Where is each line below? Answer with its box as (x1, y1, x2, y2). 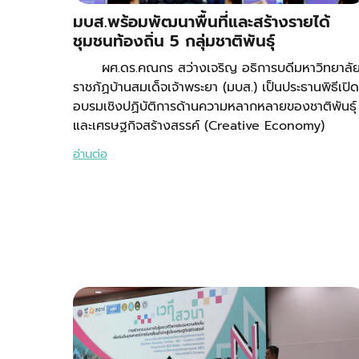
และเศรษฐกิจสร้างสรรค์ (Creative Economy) (72, 116, 325, 136)
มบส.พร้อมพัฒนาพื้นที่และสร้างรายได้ (72, 10, 330, 34)
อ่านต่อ (72, 145, 107, 163)
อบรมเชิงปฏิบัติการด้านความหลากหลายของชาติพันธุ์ (72, 97, 357, 117)
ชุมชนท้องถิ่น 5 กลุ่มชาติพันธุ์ (72, 29, 275, 54)
